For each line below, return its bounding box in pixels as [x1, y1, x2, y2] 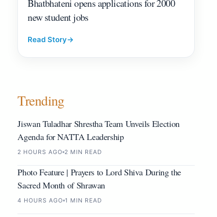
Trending [17, 91, 64, 110]
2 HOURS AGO [17, 148, 62, 156]
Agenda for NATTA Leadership [17, 131, 124, 143]
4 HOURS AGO [17, 197, 63, 204]
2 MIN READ [64, 148, 102, 156]
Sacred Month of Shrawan [17, 179, 106, 191]
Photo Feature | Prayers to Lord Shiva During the [17, 166, 182, 178]
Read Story [28, 35, 67, 45]
